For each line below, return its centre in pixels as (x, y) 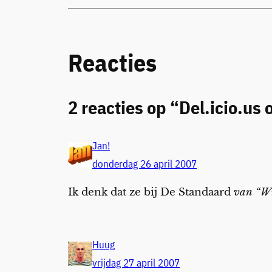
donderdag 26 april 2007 (144, 164)
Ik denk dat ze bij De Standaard (151, 192)
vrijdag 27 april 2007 (136, 263)
